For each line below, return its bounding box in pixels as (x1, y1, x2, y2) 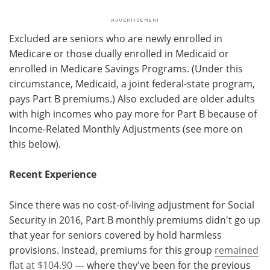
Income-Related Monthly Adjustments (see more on (9, 122, 243, 135)
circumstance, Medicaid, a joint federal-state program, (9, 77, 255, 90)
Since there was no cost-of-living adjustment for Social (9, 198, 254, 211)
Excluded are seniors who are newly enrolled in (9, 31, 222, 45)
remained (215, 243, 259, 256)
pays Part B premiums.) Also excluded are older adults (9, 92, 255, 105)
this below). (9, 137, 61, 150)
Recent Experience (9, 167, 96, 181)
